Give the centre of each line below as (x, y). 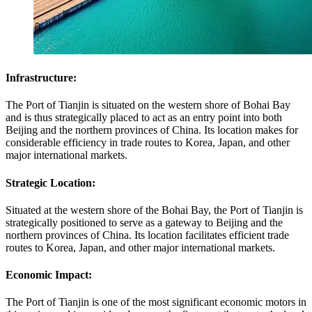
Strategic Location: (50, 182)
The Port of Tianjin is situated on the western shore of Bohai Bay (148, 105)
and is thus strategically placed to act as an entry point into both (144, 118)
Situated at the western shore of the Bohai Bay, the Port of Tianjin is (154, 210)
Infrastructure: (41, 78)
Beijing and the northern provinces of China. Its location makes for (152, 130)
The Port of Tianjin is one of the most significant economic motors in (156, 302)
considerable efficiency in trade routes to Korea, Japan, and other (148, 143)
